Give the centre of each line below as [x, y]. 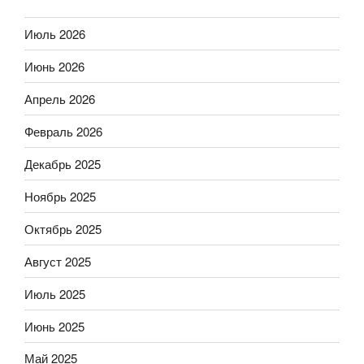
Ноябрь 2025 [60, 196]
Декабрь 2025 [63, 163]
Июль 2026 [55, 33]
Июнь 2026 [54, 66]
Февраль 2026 [63, 131]
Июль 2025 [55, 293]
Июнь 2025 [54, 326]
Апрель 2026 [60, 98]
